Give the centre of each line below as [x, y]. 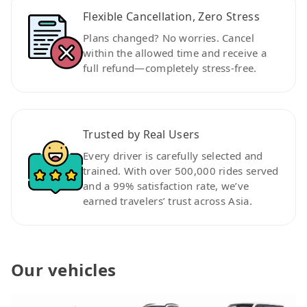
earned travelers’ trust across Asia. [168, 200]
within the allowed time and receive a [175, 52]
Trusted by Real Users [142, 134]
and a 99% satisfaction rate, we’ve [166, 185]
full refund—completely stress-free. [170, 67]
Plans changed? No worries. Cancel [169, 37]
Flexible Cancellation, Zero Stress [171, 16]
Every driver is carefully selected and [173, 155]
